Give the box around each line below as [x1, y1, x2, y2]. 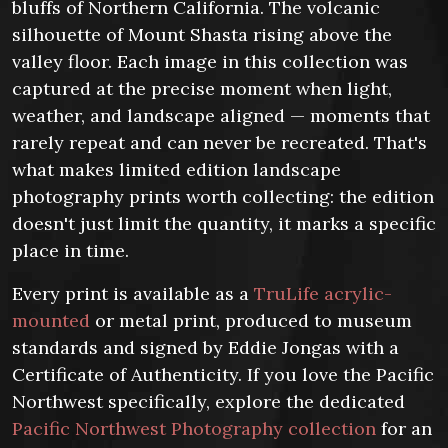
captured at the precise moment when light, [12, 77, 392, 100]
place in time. [12, 239, 129, 262]
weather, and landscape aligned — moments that [12, 104, 430, 127]
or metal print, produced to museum [90, 309, 412, 332]
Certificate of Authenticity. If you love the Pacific [12, 363, 434, 386]
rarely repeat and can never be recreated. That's [12, 131, 427, 154]
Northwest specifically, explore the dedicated [12, 390, 405, 413]
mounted [12, 309, 90, 332]
